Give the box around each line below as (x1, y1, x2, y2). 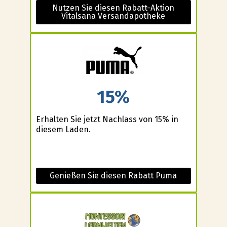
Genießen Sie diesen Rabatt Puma (50, 171, 177, 181)
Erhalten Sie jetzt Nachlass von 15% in (35, 115, 178, 125)
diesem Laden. (35, 125, 91, 135)
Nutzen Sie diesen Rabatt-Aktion (52, 3, 175, 13)
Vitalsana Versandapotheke (61, 11, 166, 21)
